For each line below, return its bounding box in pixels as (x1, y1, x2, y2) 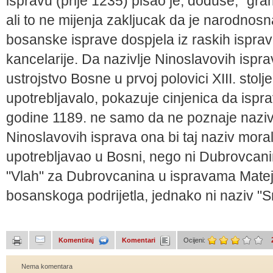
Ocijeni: (183, 236, 207, 244)
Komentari (122, 236, 157, 244)
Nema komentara (21, 263, 73, 270)
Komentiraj (58, 236, 96, 244)
